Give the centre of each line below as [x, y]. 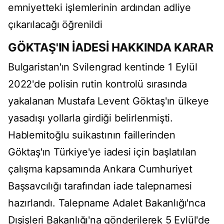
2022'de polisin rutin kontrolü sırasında [97, 84]
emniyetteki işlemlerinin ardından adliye [99, 8]
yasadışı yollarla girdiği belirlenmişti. [90, 118]
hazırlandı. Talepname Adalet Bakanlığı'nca [107, 203]
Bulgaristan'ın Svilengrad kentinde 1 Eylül [103, 67]
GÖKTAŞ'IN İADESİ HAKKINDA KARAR [111, 48]
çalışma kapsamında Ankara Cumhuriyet [100, 169]
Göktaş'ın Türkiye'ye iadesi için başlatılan [102, 152]
